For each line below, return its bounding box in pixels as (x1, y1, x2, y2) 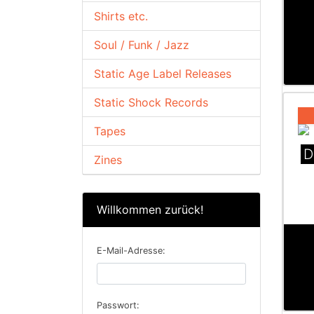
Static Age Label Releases (94, 67, 231, 81)
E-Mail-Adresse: (97, 245, 165, 256)
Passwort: (97, 300, 139, 310)
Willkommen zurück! (97, 203, 203, 217)
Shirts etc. (94, 9, 148, 23)
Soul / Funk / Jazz (94, 38, 189, 52)
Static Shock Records (94, 95, 208, 109)
